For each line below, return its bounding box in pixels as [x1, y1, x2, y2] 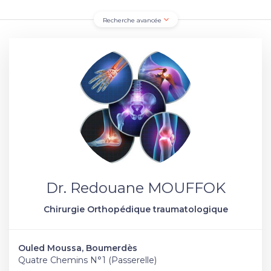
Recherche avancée [102, 16, 163, 24]
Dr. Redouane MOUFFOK [45, 179, 226, 197]
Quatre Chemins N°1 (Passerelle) [18, 255, 157, 266]
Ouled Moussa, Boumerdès [18, 243, 137, 253]
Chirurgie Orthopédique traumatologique [43, 204, 228, 215]
